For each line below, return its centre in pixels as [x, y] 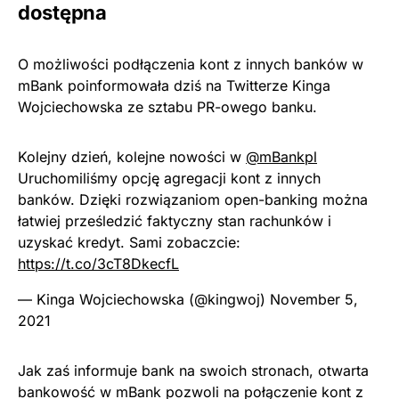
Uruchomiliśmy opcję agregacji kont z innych [169, 178]
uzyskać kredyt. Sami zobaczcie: [129, 242]
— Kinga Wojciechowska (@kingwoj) [144, 299]
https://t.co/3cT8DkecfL [98, 264]
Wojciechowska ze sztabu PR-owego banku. [167, 107]
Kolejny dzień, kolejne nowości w [132, 157]
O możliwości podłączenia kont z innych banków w [191, 64]
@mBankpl [281, 157]
